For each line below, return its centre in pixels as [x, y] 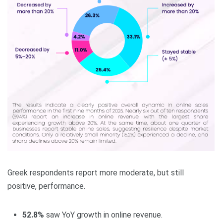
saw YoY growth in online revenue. [103, 215]
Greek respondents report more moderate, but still [96, 173]
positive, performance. [46, 186]
